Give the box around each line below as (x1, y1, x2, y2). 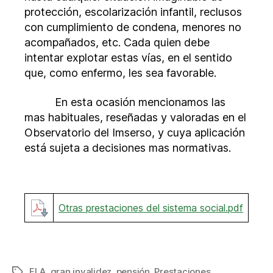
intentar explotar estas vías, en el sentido (24, 51, 232, 65)
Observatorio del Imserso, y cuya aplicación (24, 126, 245, 139)
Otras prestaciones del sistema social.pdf (58, 202, 243, 214)
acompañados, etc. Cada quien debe (24, 36, 210, 49)
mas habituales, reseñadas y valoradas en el (24, 110, 246, 124)
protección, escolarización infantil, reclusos (24, 5, 242, 19)
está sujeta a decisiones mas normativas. (24, 141, 231, 154)
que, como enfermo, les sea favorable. (24, 66, 216, 80)
